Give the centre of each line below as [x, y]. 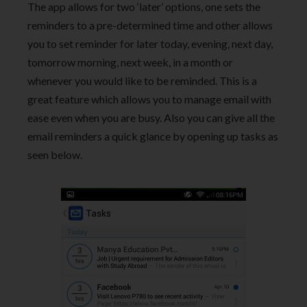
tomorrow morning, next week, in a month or [130, 62]
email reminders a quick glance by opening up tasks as [153, 136]
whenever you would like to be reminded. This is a [142, 81]
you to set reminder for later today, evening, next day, [150, 44]
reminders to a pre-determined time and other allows [150, 25]
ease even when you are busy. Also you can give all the [151, 118]
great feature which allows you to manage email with [149, 99]
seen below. [55, 155]
